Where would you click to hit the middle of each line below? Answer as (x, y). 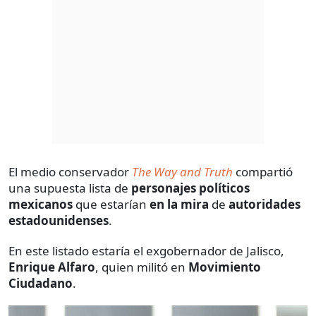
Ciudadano (41, 283)
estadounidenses (59, 220)
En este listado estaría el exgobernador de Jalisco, (146, 250)
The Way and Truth (182, 171)
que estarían (111, 204)
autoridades (265, 204)
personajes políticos (190, 188)
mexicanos (41, 204)
